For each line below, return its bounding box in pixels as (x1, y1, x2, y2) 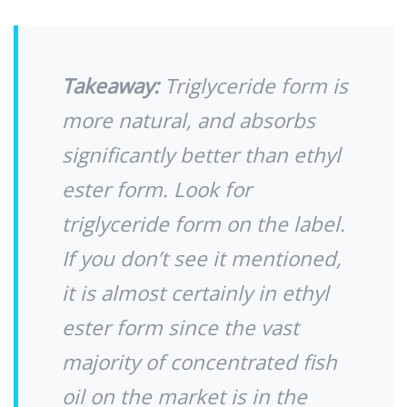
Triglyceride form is (159, 72, 348, 101)
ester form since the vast (62, 313, 299, 342)
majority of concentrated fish (62, 348, 337, 377)
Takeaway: (62, 72, 159, 101)
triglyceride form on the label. (62, 210, 345, 239)
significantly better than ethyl (62, 141, 341, 170)
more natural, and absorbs (62, 106, 315, 135)
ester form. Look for (62, 175, 252, 204)
